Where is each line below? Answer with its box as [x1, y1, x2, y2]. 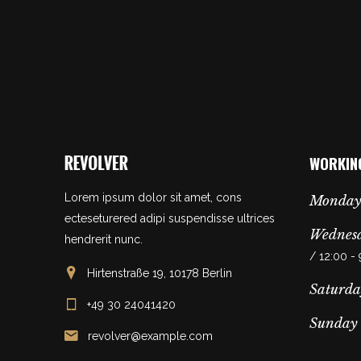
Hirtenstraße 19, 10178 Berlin [87, 267, 232, 280]
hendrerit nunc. [64, 233, 143, 246]
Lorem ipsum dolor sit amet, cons [64, 191, 242, 204]
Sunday [309, 315, 358, 332]
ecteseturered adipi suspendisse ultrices [64, 212, 275, 225]
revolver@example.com [88, 330, 213, 342]
